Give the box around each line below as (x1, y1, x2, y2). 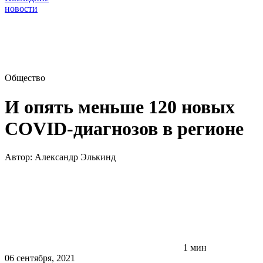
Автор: (5, 152, 35, 163)
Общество (5, 73, 45, 83)
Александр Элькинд (35, 152, 116, 163)
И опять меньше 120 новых (5, 96, 235, 117)
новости (5, 4, 38, 14)
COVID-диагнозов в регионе (5, 117, 244, 139)
